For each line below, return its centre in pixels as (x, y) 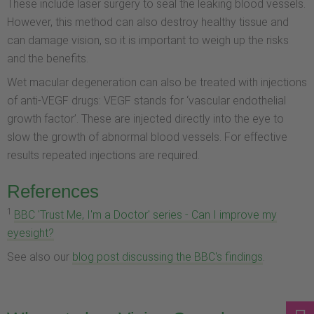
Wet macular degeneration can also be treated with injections (157, 83)
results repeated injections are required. (103, 156)
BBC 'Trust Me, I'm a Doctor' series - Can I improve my (145, 214)
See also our (40, 257)
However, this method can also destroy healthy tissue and (148, 22)
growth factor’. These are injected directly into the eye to (145, 119)
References (53, 191)
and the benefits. (48, 59)
